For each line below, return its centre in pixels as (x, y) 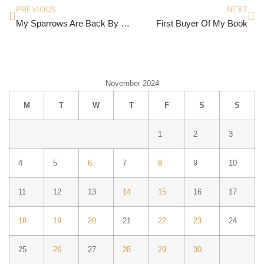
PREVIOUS (36, 9)
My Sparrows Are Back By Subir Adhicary (125, 23)
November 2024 (132, 83)
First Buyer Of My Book (202, 23)
